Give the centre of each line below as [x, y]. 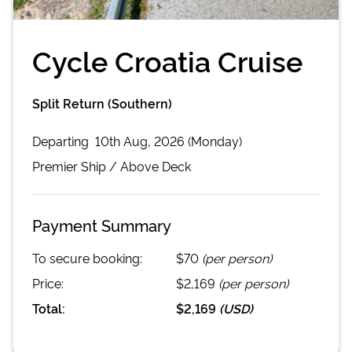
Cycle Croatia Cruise [167, 59]
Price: [48, 282]
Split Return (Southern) [102, 103]
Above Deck [156, 165]
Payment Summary [102, 224]
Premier [55, 165]
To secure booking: [87, 257]
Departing [62, 140]
